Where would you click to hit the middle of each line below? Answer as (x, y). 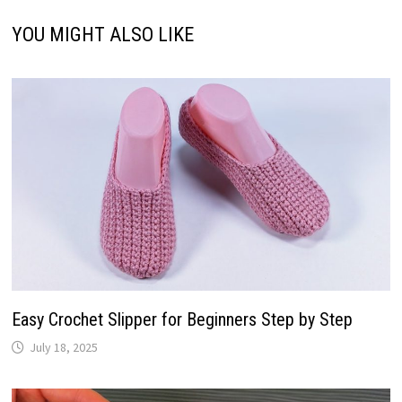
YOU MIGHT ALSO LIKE (102, 34)
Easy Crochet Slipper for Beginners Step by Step (182, 320)
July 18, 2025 (63, 348)
